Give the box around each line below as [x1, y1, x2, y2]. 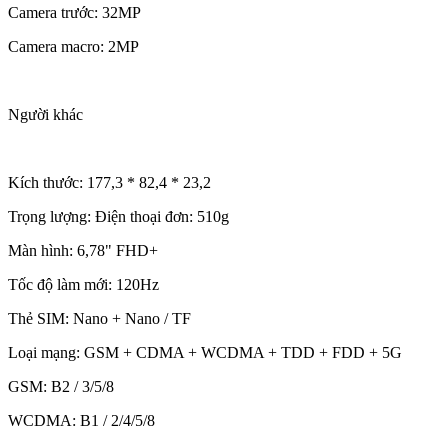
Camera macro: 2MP [8, 38, 139, 56]
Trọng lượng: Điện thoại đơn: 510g [8, 208, 229, 226]
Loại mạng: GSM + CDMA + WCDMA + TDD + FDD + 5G [8, 344, 402, 362]
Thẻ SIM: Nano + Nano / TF [8, 310, 191, 328]
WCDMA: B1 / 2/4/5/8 [8, 412, 155, 430]
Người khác [8, 106, 83, 124]
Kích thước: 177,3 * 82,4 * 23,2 [8, 174, 211, 192]
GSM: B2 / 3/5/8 [8, 378, 114, 396]
